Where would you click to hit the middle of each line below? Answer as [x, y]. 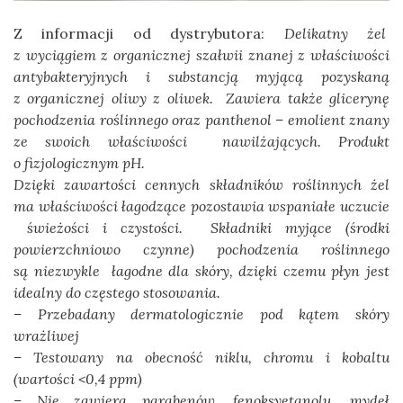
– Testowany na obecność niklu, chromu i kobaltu [201, 358]
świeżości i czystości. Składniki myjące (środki [201, 228]
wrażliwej [46, 336]
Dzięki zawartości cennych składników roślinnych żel [201, 185]
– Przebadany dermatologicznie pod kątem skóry [201, 314]
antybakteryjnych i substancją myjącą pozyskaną [201, 77]
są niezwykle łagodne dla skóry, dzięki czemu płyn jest [201, 271]
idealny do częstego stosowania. [117, 293]
